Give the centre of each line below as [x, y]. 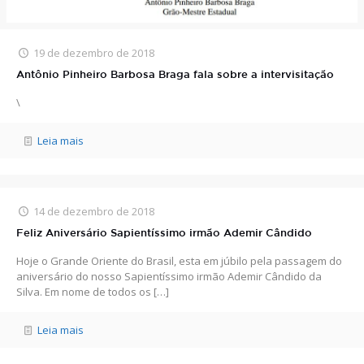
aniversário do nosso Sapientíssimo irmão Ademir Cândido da [169, 276]
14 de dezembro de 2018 [94, 211]
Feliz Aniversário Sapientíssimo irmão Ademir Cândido [164, 233]
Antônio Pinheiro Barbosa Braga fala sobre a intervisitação [175, 75]
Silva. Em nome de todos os [84, 291]
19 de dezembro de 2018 [94, 52]
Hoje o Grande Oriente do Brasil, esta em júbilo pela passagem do [179, 260]
